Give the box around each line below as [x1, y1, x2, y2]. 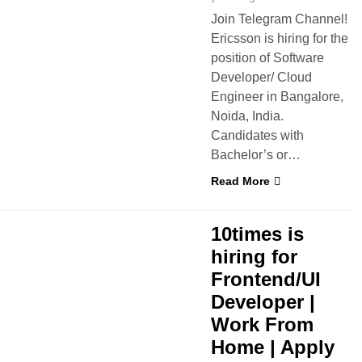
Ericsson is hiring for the [211, 32, 348, 45]
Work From [211, 314, 314, 335]
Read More [211, 175, 270, 187]
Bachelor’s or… [211, 148, 301, 162]
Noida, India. [211, 109, 284, 123]
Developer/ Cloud [211, 70, 312, 84]
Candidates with [211, 128, 304, 142]
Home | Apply [211, 336, 335, 358]
